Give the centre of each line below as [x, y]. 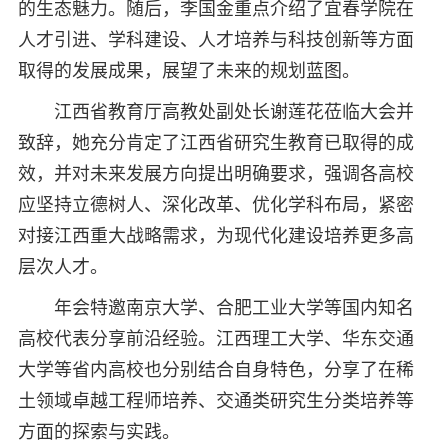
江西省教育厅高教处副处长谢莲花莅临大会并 [233, 111]
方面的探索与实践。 [98, 431]
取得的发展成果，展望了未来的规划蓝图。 [188, 70]
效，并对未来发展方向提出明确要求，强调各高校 [215, 173]
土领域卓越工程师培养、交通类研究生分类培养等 [215, 400]
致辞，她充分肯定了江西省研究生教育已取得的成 [215, 142]
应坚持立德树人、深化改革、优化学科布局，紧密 [215, 204]
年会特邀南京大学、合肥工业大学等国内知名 [233, 307]
